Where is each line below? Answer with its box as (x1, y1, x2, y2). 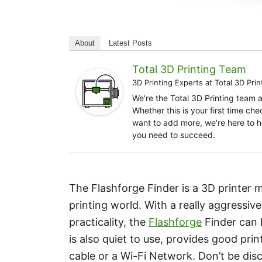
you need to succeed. (132, 130, 215, 140)
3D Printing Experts (132, 78, 203, 87)
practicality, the (69, 216, 149, 228)
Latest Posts (109, 39, 152, 47)
